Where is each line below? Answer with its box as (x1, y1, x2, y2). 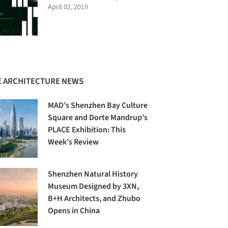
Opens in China (48, 205, 100, 216)
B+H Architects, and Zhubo (48, 192, 141, 204)
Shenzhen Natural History (48, 168, 138, 180)
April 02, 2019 (48, 2, 89, 13)
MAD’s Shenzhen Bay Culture (48, 100, 148, 111)
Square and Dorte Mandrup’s (48, 112, 148, 124)
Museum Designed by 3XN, (48, 180, 139, 192)
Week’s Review (48, 136, 99, 148)
